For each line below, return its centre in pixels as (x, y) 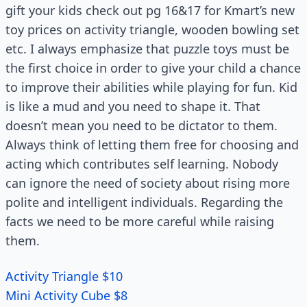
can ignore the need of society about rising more (148, 183)
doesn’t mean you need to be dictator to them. (142, 125)
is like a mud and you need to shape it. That (133, 106)
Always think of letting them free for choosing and (152, 145)
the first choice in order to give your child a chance (153, 68)
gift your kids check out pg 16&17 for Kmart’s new (150, 10)
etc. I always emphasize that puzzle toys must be (147, 49)
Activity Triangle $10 (64, 276)
